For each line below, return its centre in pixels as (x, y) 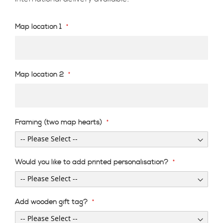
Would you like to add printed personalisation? (92, 162)
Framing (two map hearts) (58, 122)
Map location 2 (39, 74)
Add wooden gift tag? (51, 202)
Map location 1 (38, 27)
